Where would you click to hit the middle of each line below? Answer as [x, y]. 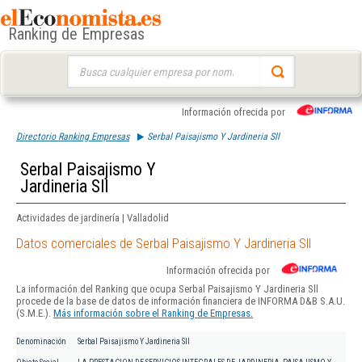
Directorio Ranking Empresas [73, 137]
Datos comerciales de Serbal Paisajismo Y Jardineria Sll [164, 244]
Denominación [41, 342]
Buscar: [82, 63]
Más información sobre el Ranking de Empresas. [153, 314]
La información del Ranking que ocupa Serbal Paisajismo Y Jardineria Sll [167, 289]
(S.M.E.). [35, 314]
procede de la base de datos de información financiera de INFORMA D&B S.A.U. [181, 301]
